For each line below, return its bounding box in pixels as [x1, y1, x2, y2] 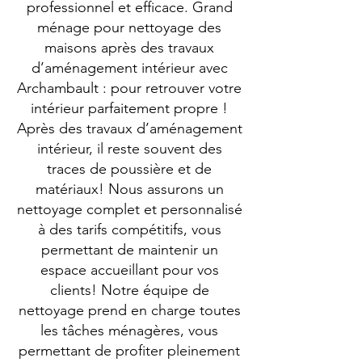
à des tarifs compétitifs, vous [37, 221, 221, 238]
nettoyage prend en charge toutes [18, 301, 241, 319]
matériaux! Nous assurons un [35, 180, 224, 198]
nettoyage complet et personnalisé [16, 200, 242, 218]
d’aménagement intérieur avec [31, 59, 228, 77]
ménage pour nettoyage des [37, 19, 221, 36]
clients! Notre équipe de [49, 281, 209, 299]
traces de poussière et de [47, 160, 212, 178]
